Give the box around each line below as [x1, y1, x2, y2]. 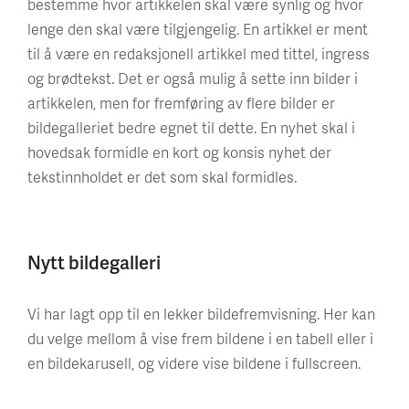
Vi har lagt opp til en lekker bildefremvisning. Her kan [27, 303, 375, 324]
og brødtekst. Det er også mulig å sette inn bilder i [27, 68, 358, 89]
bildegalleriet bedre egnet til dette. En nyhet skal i [27, 117, 355, 138]
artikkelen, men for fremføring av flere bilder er [27, 92, 335, 113]
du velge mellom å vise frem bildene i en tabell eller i [27, 328, 373, 349]
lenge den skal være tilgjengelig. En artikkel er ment [27, 18, 368, 39]
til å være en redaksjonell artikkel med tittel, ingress [27, 43, 370, 64]
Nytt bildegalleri [27, 249, 161, 275]
